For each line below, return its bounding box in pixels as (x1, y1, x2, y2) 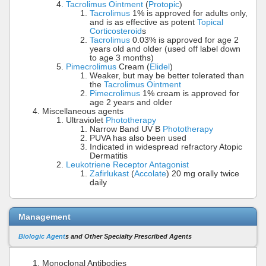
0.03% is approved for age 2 (130, 36, 239, 45)
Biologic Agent (18, 233, 65, 240)
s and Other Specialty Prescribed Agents (65, 233, 192, 240)
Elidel (150, 62, 170, 72)
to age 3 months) (90, 53, 154, 63)
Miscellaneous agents (42, 107, 123, 116)
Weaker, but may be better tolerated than (90, 71, 244, 81)
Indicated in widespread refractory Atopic (90, 142, 242, 152)
